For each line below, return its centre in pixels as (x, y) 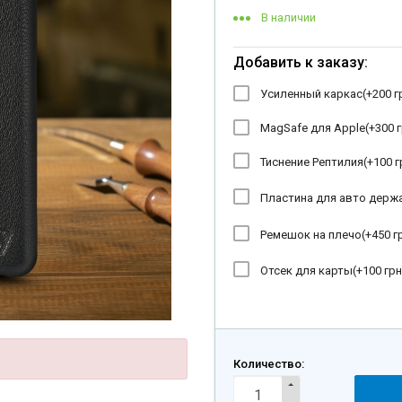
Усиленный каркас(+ (316, 94)
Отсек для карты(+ (311, 271)
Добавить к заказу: (301, 62)
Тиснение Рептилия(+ (317, 162)
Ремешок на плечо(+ (316, 235)
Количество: (269, 364)
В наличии (288, 17)
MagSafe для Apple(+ (318, 128)
